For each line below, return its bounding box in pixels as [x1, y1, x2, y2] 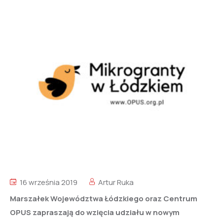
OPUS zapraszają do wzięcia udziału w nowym [10, 207, 180, 218]
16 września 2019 [18, 177, 77, 188]
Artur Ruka [98, 177, 134, 188]
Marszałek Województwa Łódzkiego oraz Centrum [10, 193, 197, 204]
